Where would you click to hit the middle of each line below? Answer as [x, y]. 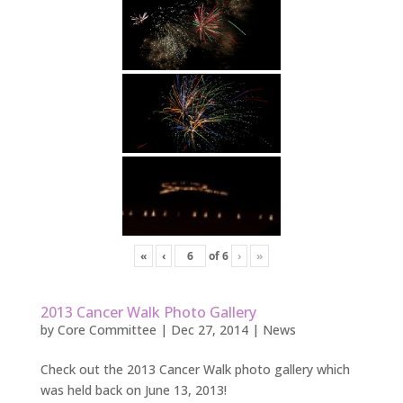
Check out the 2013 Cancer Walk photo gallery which [195, 369]
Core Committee [107, 329]
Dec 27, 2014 [209, 329]
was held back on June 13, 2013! [133, 390]
